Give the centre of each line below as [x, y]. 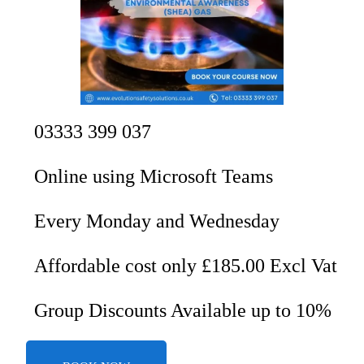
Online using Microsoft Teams [154, 176]
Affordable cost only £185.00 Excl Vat [186, 265]
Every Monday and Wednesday [157, 221]
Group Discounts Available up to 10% [183, 310]
